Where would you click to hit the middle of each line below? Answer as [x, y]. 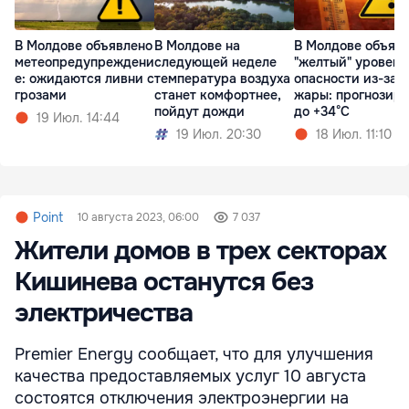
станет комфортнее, [218, 95]
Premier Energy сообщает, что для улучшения [194, 354]
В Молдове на [197, 46]
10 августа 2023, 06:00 [138, 217]
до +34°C [322, 111]
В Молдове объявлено [84, 46]
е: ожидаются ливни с [84, 79]
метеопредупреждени [84, 62]
